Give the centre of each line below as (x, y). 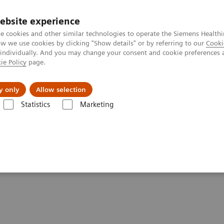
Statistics (35, 104)
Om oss (186, 82)
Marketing (96, 104)
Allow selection (61, 89)
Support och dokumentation (81, 82)
